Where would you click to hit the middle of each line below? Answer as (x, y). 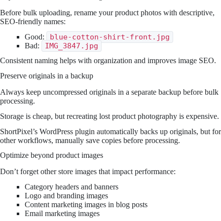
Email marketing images (62, 213)
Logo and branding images (66, 195)
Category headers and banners (72, 186)
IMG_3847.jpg (72, 46)
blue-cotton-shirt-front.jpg (110, 37)
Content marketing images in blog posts (86, 204)
